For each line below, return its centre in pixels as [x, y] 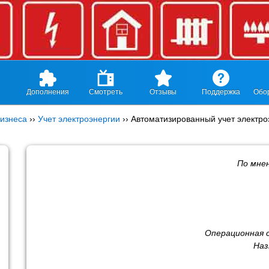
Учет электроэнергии [79, 119]
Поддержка [221, 92]
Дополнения [48, 92]
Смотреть [105, 92]
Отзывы [163, 92]
